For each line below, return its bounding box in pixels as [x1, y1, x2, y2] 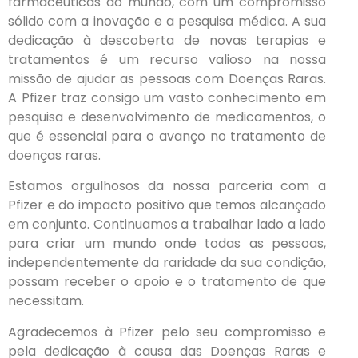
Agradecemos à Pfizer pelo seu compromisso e [8, 322, 326, 341]
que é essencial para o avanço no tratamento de [8, 126, 326, 145]
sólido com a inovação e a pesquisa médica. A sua [8, 11, 326, 30]
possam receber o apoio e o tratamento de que [8, 272, 326, 292]
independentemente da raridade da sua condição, [8, 253, 326, 272]
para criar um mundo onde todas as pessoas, [8, 234, 326, 253]
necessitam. [8, 292, 84, 311]
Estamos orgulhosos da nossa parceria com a [8, 177, 326, 196]
